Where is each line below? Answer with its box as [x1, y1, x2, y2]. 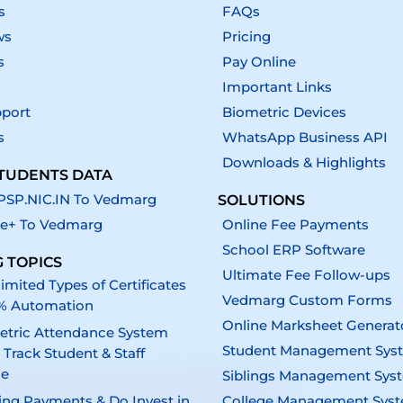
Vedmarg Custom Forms [221, 291, 392, 309]
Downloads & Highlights [221, 154, 386, 172]
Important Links [221, 78, 332, 96]
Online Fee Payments [221, 216, 369, 234]
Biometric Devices [221, 103, 346, 121]
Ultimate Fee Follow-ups [221, 266, 390, 284]
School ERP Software [221, 241, 365, 259]
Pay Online [221, 53, 296, 71]
